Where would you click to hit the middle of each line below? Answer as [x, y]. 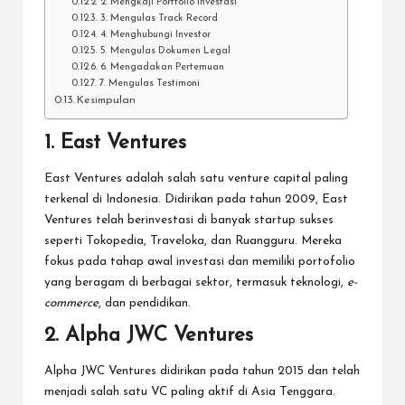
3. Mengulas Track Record [159, 19]
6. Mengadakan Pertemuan [162, 68]
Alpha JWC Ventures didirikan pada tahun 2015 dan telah [202, 372]
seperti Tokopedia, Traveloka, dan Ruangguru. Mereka [193, 241]
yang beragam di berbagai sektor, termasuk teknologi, [196, 283]
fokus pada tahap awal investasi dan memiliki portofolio [200, 262]
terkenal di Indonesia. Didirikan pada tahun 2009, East [196, 200]
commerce [71, 304]
